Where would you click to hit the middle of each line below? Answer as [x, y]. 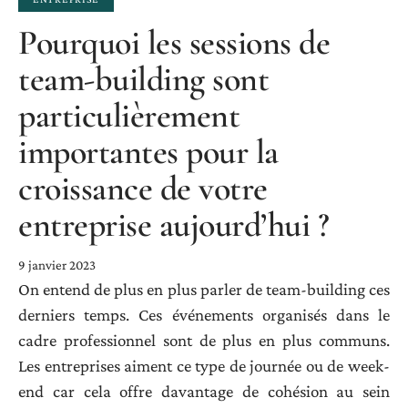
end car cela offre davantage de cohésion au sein [204, 391]
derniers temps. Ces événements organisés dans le [204, 314]
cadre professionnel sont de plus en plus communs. [204, 340]
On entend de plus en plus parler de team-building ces [204, 289]
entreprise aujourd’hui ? [173, 224]
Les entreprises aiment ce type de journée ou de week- [204, 365]
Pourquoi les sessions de [174, 42]
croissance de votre [143, 188]
